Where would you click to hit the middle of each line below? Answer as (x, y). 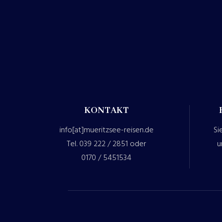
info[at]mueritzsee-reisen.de (106, 130)
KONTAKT (106, 110)
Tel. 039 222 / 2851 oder (106, 144)
